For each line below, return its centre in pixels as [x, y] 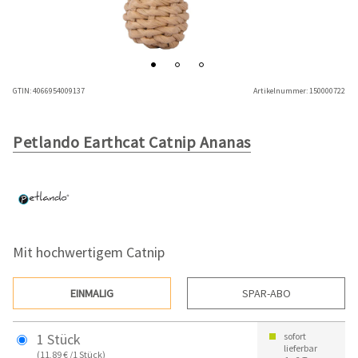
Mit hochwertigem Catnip [89, 253]
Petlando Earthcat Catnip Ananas [132, 142]
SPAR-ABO [266, 294]
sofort [295, 336]
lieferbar [300, 348]
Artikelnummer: [280, 91]
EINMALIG [92, 294]
